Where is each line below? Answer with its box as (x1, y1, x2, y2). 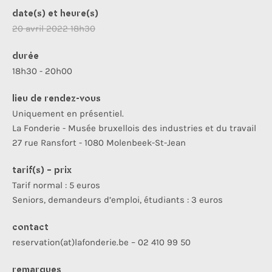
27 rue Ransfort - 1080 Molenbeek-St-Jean (12, 137, 186, 149)
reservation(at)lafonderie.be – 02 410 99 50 (12, 237, 191, 248)
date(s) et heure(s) (12, 9, 98, 19)
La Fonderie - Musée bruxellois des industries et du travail (12, 123, 256, 134)
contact (12, 223, 49, 233)
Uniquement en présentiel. (12, 108, 124, 120)
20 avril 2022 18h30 (12, 23, 95, 35)
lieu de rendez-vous (12, 94, 101, 104)
